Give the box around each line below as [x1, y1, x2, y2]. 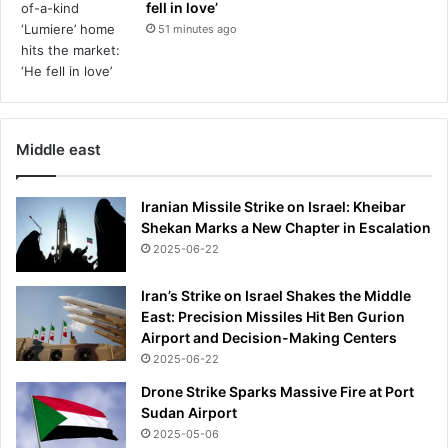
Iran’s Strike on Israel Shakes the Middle [141, 287, 411, 305]
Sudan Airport [141, 404, 237, 422]
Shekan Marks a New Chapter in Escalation [141, 219, 431, 237]
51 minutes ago [158, 22, 237, 37]
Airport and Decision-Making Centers [141, 329, 397, 347]
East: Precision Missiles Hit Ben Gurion [141, 308, 405, 326]
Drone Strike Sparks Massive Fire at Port [141, 383, 414, 401]
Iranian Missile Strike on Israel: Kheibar [141, 198, 406, 216]
